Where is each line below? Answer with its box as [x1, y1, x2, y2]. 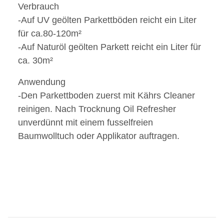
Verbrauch [18, 1, 59, 12]
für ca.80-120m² [18, 28, 81, 39]
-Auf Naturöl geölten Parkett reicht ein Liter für [18, 42, 201, 52]
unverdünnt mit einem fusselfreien [18, 117, 153, 128]
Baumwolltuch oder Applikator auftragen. [18, 131, 179, 141]
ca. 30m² [18, 55, 53, 66]
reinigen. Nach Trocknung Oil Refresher [18, 104, 176, 114]
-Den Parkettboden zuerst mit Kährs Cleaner [18, 90, 195, 101]
